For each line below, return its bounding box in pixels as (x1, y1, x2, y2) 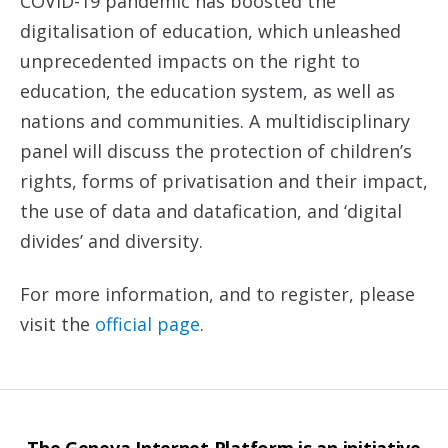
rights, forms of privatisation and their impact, (20, 169, 428, 194)
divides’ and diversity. (20, 229, 203, 254)
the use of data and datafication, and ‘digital (20, 199, 402, 224)
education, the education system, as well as (20, 79, 395, 104)
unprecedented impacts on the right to (20, 49, 360, 74)
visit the (20, 311, 95, 336)
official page (95, 311, 200, 336)
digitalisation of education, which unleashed (20, 19, 401, 44)
